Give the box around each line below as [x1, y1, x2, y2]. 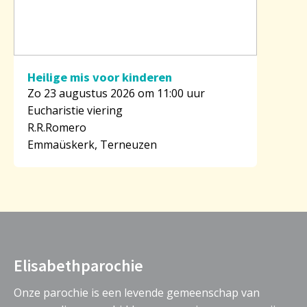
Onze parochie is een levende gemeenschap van [14, 284, 260, 300]
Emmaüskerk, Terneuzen [27, 136, 157, 152]
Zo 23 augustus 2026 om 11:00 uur [27, 85, 205, 101]
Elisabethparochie [14, 255, 143, 276]
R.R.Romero [27, 119, 86, 135]
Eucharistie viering [27, 102, 123, 118]
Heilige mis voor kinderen [27, 69, 172, 85]
